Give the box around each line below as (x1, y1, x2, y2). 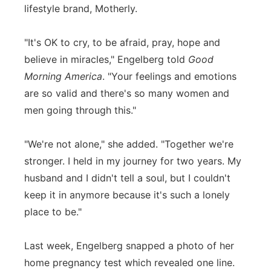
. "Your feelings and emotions (102, 70, 237, 82)
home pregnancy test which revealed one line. (24, 256, 235, 269)
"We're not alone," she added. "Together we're (24, 138, 233, 150)
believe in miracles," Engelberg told (24, 53, 188, 65)
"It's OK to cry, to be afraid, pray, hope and (24, 36, 220, 48)
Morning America (24, 70, 102, 82)
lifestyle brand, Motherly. (24, 2, 137, 15)
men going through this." (24, 104, 136, 116)
